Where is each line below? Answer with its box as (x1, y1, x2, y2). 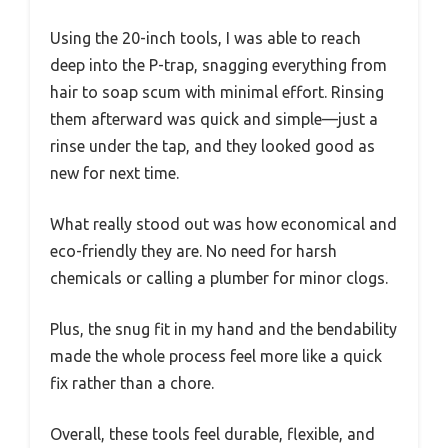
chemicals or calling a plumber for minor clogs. (50, 269, 388, 288)
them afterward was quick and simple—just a (50, 110, 378, 129)
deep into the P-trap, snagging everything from (50, 56, 387, 75)
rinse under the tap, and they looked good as (50, 137, 375, 156)
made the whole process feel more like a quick (50, 347, 382, 366)
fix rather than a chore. (50, 374, 214, 393)
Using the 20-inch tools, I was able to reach (50, 29, 361, 48)
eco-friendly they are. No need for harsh (50, 242, 337, 261)
